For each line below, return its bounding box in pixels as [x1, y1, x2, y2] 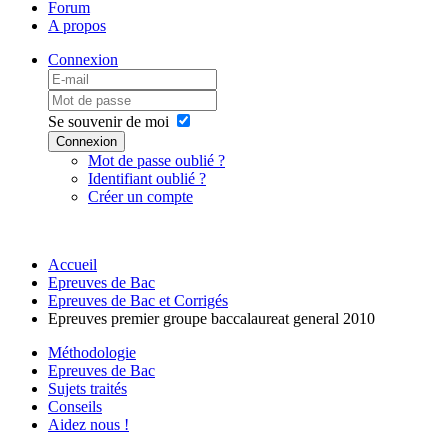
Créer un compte [88, 188, 193, 205]
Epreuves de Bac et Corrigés [48, 292, 228, 309]
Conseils [48, 398, 102, 415]
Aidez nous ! [48, 416, 129, 433]
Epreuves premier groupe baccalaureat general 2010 [48, 310, 375, 327]
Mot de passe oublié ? [88, 152, 225, 169]
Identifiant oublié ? [88, 170, 206, 187]
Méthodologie [48, 344, 136, 361]
